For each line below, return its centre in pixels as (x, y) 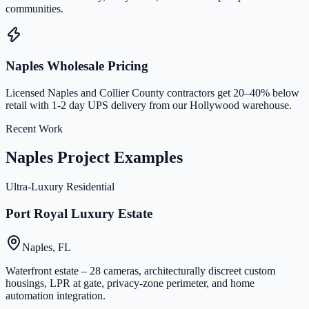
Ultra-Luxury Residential (60, 187)
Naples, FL (47, 247)
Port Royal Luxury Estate (79, 214)
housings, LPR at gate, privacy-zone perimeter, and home (130, 283)
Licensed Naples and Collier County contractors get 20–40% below (152, 92)
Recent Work (34, 128)
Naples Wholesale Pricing (77, 66)
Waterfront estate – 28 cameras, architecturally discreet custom (140, 270)
